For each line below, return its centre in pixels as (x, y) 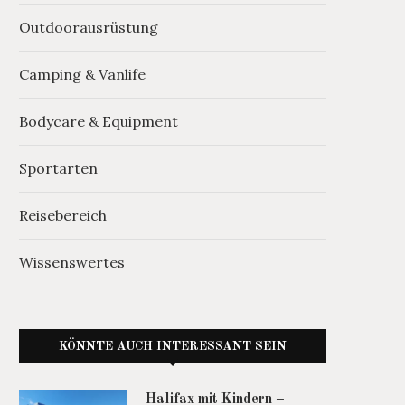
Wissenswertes (72, 263)
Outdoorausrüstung (89, 28)
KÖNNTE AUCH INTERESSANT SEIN (173, 347)
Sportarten (58, 169)
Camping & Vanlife (82, 75)
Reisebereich (63, 216)
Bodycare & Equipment (99, 122)
